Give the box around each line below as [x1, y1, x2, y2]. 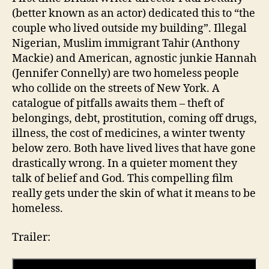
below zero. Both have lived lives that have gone [12, 142, 256, 156]
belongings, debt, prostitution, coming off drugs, [12, 112, 257, 126]
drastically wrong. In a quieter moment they [12, 157, 237, 171]
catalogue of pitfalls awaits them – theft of [12, 97, 224, 111]
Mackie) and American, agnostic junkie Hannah [12, 52, 256, 66]
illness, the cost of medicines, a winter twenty [12, 127, 245, 141]
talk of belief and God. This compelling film [12, 172, 233, 186]
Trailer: [12, 230, 50, 244]
